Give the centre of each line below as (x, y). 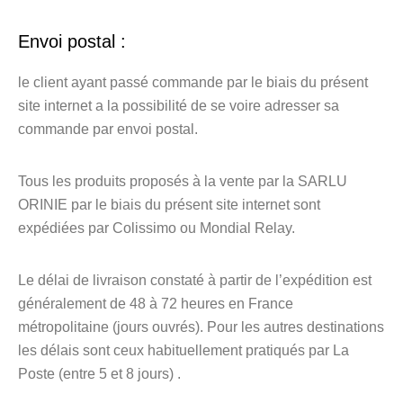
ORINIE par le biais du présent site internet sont (169, 205)
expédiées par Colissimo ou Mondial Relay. (157, 228)
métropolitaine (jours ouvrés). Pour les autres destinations (201, 327)
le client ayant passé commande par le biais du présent (193, 82)
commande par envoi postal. (108, 129)
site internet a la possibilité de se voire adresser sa (179, 106)
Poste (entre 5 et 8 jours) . (99, 374)
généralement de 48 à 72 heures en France (156, 304)
